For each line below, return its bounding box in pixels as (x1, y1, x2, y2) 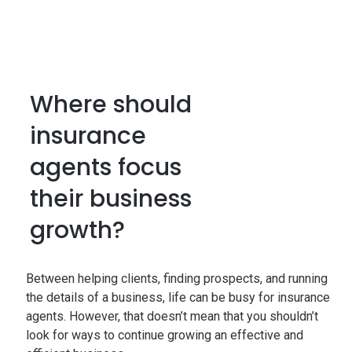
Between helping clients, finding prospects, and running (26, 271, 328, 286)
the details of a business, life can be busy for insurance (26, 290, 331, 305)
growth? (30, 214, 126, 247)
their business (30, 182, 192, 215)
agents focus (30, 151, 182, 184)
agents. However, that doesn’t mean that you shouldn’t (26, 309, 319, 324)
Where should (30, 88, 192, 121)
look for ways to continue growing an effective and (26, 328, 304, 343)
